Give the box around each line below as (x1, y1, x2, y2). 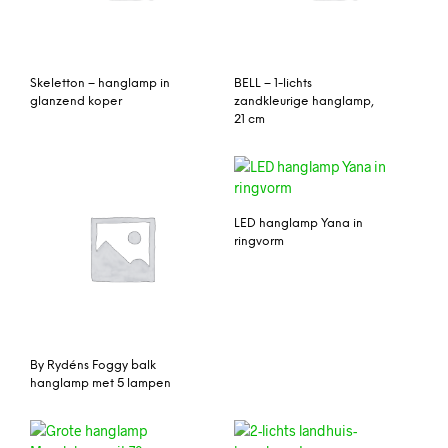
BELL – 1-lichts (234, 76, 312, 90)
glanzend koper (30, 94, 122, 108)
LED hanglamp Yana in (234, 216, 363, 230)
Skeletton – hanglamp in (30, 76, 170, 90)
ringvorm (234, 234, 284, 248)
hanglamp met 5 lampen (30, 376, 171, 390)
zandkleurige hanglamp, (234, 94, 374, 108)
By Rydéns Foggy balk (30, 358, 156, 372)
